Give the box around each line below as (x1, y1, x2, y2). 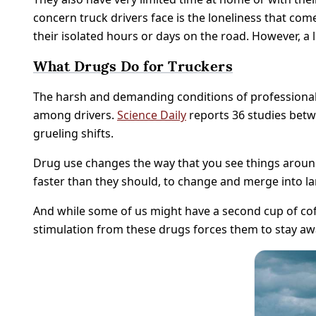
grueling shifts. (33, 126, 114, 141)
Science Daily (117, 107, 186, 123)
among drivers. (33, 107, 117, 123)
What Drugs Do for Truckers (33, 57, 233, 75)
